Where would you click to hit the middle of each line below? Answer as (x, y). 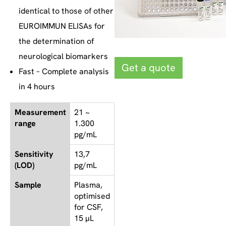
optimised (92, 196)
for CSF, (89, 207)
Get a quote (148, 68)
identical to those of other (66, 11)
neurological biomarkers (63, 56)
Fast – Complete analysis (64, 71)
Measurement (40, 112)
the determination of (56, 41)
